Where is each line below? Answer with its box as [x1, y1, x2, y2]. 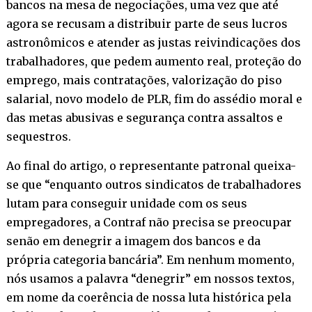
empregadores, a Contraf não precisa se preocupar [6, 214, 292, 229]
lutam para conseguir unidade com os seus [6, 196, 247, 210]
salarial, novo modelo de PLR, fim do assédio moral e [6, 91, 302, 106]
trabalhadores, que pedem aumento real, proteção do [6, 54, 302, 68]
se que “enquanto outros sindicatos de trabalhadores [6, 177, 302, 192]
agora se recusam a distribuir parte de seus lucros [6, 16, 288, 31]
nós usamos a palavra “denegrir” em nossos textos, [6, 271, 295, 286]
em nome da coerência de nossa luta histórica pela [6, 290, 291, 304]
